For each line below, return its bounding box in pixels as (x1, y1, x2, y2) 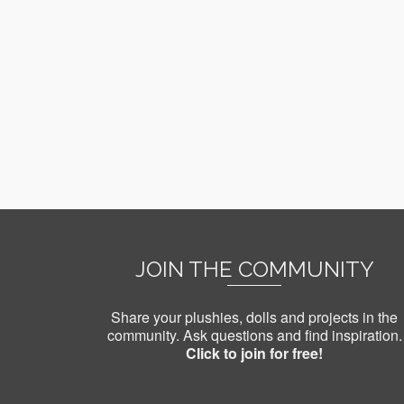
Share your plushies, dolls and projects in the (111, 306, 398, 327)
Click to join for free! (186, 342, 323, 363)
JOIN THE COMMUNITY (134, 255, 374, 282)
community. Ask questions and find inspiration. (106, 324, 402, 345)
